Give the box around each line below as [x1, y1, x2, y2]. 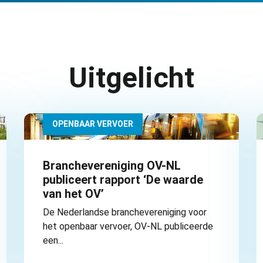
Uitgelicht [69, 61, 194, 95]
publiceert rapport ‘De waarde [42, 173, 203, 187]
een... [42, 235, 63, 247]
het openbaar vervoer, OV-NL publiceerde [42, 221, 213, 232]
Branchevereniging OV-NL [42, 159, 181, 173]
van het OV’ [42, 187, 104, 201]
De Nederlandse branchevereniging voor [42, 207, 207, 218]
